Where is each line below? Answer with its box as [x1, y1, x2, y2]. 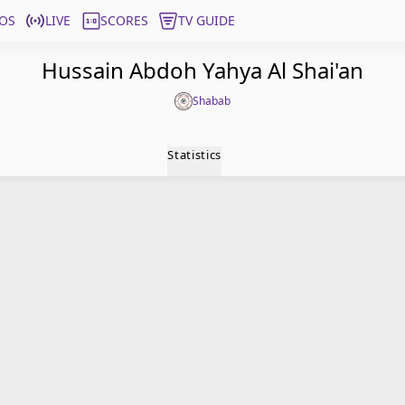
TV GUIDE [178, 12, 235, 29]
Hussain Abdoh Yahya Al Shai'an [42, 55, 363, 85]
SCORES [100, 12, 148, 29]
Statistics [167, 146, 221, 163]
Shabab [193, 93, 231, 108]
